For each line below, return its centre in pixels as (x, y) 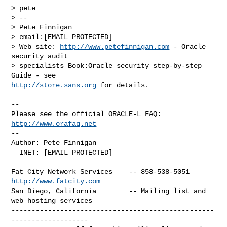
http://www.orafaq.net (54, 123)
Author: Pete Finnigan (54, 143)
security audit (42, 56)
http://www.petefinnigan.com (115, 46)
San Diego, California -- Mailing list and (109, 191)
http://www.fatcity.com (56, 181)
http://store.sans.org (54, 85)
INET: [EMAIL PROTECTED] (15, 152)
